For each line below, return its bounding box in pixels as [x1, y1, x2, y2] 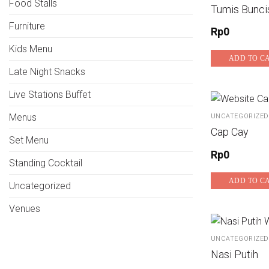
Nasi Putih [210, 248, 258, 261]
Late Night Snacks [9, 65, 85, 77]
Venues [9, 202, 40, 214]
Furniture [9, 20, 45, 32]
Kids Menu [9, 43, 52, 55]
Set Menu [9, 134, 49, 146]
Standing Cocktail [9, 157, 82, 169]
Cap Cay [210, 125, 249, 138]
